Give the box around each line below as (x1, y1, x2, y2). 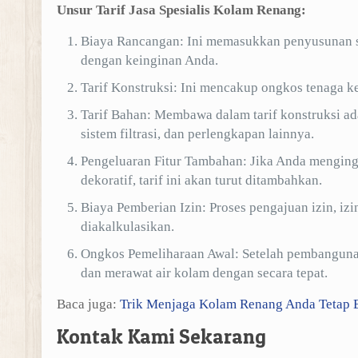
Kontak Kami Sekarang (56, 324, 266, 348)
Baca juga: (56, 296, 120, 312)
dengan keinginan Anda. (80, 53, 218, 68)
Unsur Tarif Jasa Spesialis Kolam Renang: (56, 2, 306, 18)
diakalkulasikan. (80, 219, 174, 234)
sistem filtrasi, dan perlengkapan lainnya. (80, 126, 314, 141)
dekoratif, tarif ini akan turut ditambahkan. (80, 173, 322, 188)
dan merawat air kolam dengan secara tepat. (80, 265, 328, 280)
